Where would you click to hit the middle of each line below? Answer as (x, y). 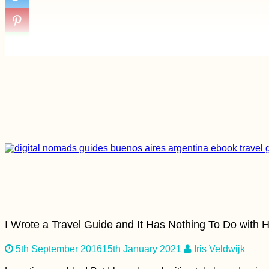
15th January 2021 (142, 249)
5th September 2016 (59, 249)
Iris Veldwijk (219, 249)
